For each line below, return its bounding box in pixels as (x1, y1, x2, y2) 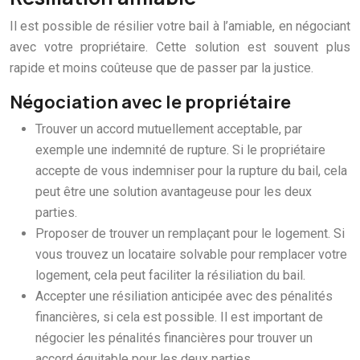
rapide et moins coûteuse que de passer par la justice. (10, 59, 313, 76)
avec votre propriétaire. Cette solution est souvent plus (10, 39, 350, 55)
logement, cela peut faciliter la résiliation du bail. (35, 267, 305, 283)
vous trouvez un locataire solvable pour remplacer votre (35, 246, 347, 262)
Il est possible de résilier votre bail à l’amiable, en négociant (10, 18, 350, 34)
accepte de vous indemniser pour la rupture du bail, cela (35, 162, 347, 178)
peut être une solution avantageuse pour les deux (35, 183, 312, 199)
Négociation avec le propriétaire (10, 89, 291, 114)
